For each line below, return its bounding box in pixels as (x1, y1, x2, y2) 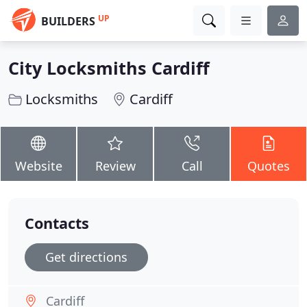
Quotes (247, 158, 290, 174)
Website (14, 158, 62, 174)
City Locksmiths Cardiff (8, 56, 210, 79)
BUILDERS (41, 14, 95, 29)
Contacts (25, 213, 89, 233)
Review (95, 158, 136, 174)
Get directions (45, 249, 127, 265)
